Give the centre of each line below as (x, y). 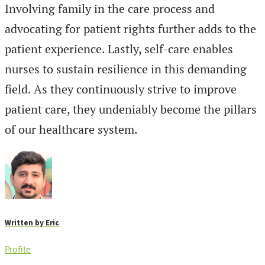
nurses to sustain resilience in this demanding (126, 69)
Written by (25, 222)
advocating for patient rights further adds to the (130, 29)
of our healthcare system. (71, 130)
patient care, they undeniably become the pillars (131, 109)
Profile (18, 249)
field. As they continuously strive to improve (121, 89)
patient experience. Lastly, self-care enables (119, 49)
